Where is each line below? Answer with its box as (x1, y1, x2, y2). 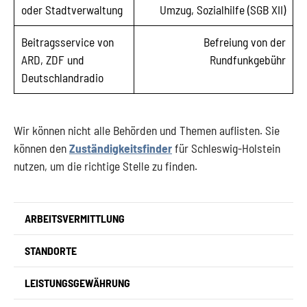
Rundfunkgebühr (210, 52, 286, 67)
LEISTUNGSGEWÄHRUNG (25, 276, 130, 289)
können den (14, 140, 69, 156)
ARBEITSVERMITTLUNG (25, 212, 125, 225)
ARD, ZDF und (21, 52, 84, 67)
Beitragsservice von (21, 34, 114, 49)
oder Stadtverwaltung (21, 2, 123, 17)
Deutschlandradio (21, 70, 103, 85)
